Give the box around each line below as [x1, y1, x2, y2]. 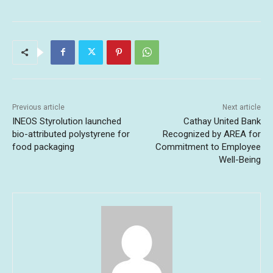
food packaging [12, 141, 74, 152]
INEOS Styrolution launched [12, 115, 121, 127]
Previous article [12, 102, 65, 112]
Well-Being [218, 154, 261, 165]
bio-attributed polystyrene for [12, 128, 130, 140]
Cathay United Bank [183, 115, 261, 127]
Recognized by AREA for [162, 128, 261, 140]
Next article [222, 102, 261, 112]
